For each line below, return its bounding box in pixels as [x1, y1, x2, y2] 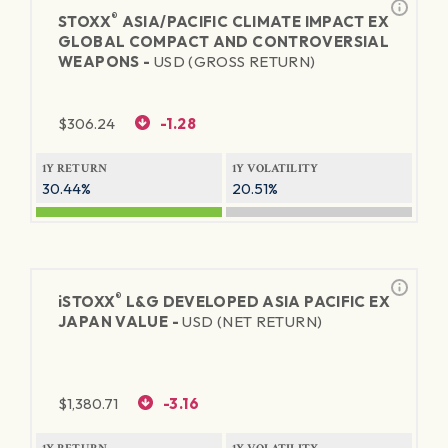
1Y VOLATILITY [232, 161, 319, 176]
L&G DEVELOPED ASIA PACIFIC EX [122, 292, 390, 311]
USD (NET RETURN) [182, 312, 323, 331]
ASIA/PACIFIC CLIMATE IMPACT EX [118, 12, 389, 31]
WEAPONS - [58, 52, 154, 71]
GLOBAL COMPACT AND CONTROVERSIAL [58, 32, 389, 51]
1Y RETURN [42, 161, 108, 176]
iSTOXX [58, 292, 116, 311]
